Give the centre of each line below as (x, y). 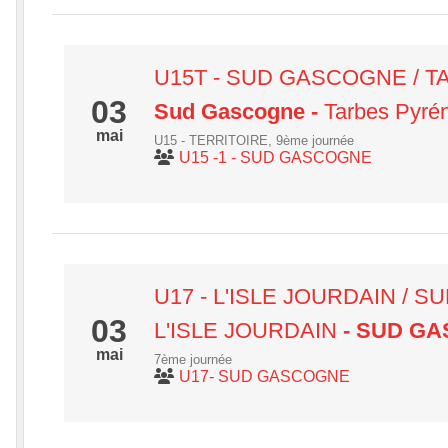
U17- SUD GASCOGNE (264, 376)
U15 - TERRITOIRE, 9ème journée (254, 140)
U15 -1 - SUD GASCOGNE (275, 157)
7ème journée (193, 359)
